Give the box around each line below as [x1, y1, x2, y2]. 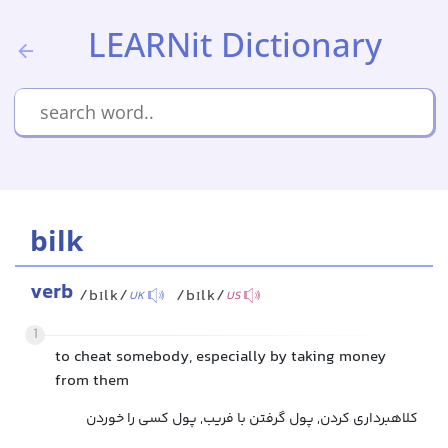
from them [55, 369, 129, 394]
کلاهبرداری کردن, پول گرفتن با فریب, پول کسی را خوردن [86, 408, 418, 430]
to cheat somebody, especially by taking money [55, 345, 386, 370]
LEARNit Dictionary [88, 22, 382, 67]
